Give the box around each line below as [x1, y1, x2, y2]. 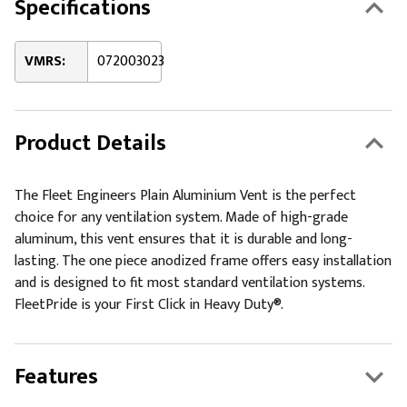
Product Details [15, 125, 166, 162]
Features [15, 359, 98, 395]
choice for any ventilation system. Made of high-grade [15, 205, 348, 230]
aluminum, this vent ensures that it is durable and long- [15, 227, 352, 252]
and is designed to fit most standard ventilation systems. [15, 271, 364, 295]
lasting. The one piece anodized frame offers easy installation [15, 249, 392, 273]
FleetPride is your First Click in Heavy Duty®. [15, 293, 283, 317]
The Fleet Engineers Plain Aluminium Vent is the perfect [15, 184, 356, 208]
